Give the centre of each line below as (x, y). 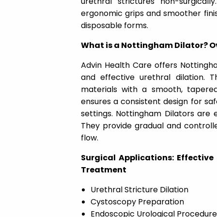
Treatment (103, 170)
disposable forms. (114, 26)
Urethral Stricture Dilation (139, 190)
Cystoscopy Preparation (137, 202)
